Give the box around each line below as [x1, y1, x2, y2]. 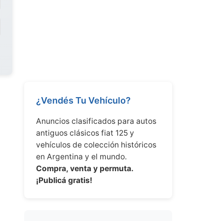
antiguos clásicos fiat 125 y [36, 128, 134, 138]
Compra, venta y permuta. [36, 164, 133, 173]
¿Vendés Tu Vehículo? [36, 95, 131, 106]
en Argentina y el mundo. [36, 152, 127, 161]
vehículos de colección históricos [36, 140, 156, 149]
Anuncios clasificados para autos [36, 116, 156, 126]
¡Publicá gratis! [36, 176, 92, 185]
